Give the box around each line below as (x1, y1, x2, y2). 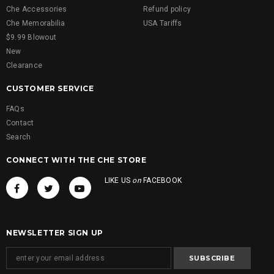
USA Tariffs (143, 19, 182, 28)
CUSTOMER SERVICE (6, 84, 94, 94)
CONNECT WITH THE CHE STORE (6, 155, 147, 165)
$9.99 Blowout (6, 33, 57, 42)
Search (6, 133, 31, 142)
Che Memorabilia (6, 19, 65, 28)
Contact (6, 119, 34, 128)
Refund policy (143, 5, 191, 14)
